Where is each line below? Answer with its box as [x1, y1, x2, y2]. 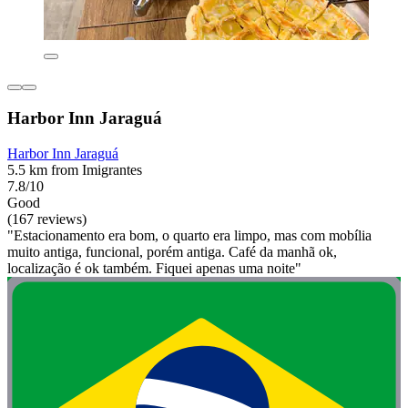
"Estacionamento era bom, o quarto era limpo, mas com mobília [7, 227, 372, 243]
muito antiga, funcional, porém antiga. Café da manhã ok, [7, 243, 337, 260]
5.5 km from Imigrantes [7, 161, 142, 178]
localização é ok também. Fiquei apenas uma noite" [7, 260, 301, 276]
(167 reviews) [7, 210, 87, 227]
